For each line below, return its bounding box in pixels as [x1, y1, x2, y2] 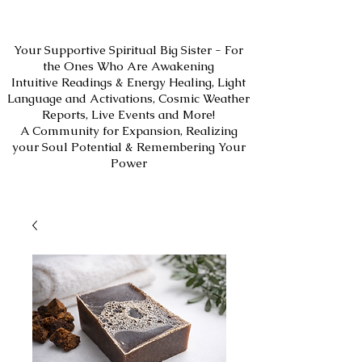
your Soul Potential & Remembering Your [11, 139, 246, 155]
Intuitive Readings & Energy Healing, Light [11, 74, 246, 90]
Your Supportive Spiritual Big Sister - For [14, 42, 243, 58]
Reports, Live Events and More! [42, 107, 215, 123]
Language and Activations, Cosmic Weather [7, 90, 250, 107]
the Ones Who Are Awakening [43, 58, 214, 74]
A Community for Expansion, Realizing [19, 123, 238, 139]
